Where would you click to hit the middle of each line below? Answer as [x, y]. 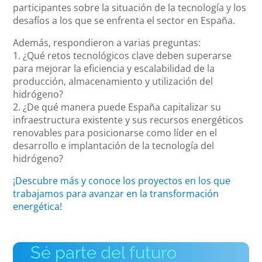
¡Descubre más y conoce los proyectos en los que [122, 180]
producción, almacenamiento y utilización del [113, 81]
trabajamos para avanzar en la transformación [116, 193]
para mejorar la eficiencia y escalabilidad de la [114, 68]
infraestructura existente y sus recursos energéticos [128, 120]
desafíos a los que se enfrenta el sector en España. [124, 20]
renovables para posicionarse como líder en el [115, 132]
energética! [38, 206]
